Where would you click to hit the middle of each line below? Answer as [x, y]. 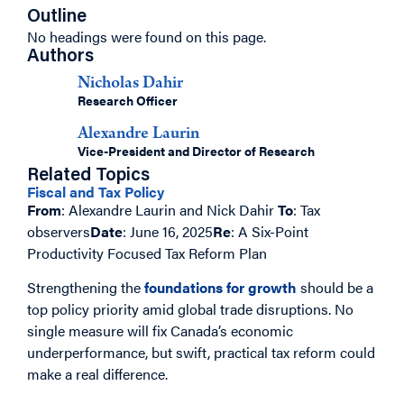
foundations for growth [220, 288]
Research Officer [128, 100]
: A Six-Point [270, 231]
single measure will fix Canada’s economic [160, 331]
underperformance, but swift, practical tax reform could [201, 353]
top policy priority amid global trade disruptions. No [190, 309]
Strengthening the [86, 288]
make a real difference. [97, 374]
